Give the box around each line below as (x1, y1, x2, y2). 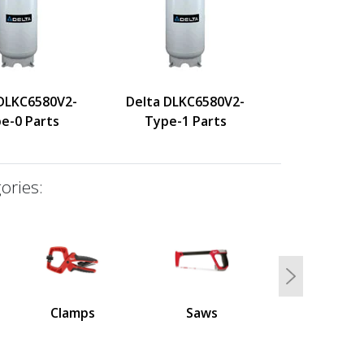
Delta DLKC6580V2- (126, 92, 245, 110)
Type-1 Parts (144, 111, 227, 130)
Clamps (50, 303, 96, 322)
